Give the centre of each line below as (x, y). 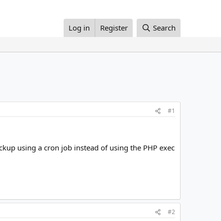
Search (164, 28)
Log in (79, 28)
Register (114, 28)
